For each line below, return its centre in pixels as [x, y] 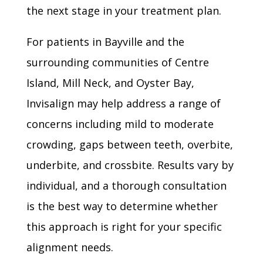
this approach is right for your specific [124, 227]
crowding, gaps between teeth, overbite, [129, 144]
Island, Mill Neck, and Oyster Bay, [110, 83]
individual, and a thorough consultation [126, 186]
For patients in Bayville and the [105, 42]
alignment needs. [70, 247]
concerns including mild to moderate [120, 124]
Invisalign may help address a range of [123, 103]
